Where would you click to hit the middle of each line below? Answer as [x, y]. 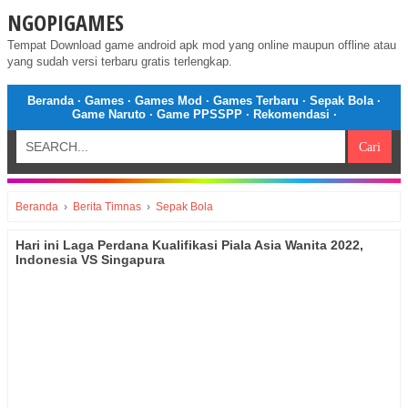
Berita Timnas [107, 207]
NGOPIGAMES [66, 22]
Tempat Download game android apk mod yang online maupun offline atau [202, 45]
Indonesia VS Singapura [90, 260]
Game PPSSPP [199, 114]
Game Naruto [108, 114]
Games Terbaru [256, 101]
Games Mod [168, 101]
